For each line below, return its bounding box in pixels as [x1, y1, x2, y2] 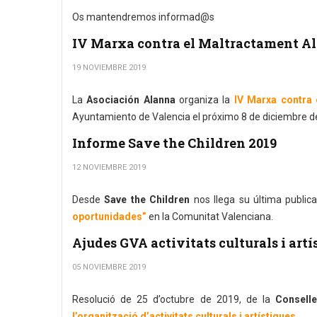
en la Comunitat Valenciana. [149, 211, 275, 222]
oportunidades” [72, 211, 149, 222]
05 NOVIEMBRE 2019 [72, 263, 146, 272]
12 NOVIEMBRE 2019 [72, 163, 146, 172]
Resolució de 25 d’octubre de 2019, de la [72, 294, 275, 305]
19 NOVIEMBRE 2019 [72, 63, 146, 72]
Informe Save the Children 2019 [72, 134, 277, 151]
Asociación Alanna [83, 94, 175, 105]
